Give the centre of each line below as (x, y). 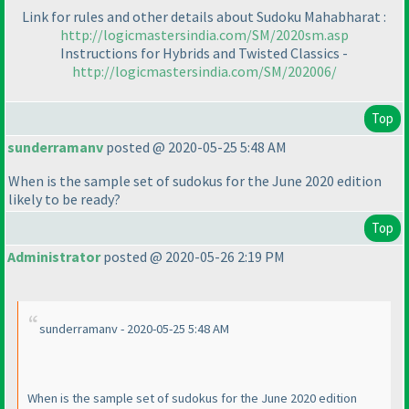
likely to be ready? (64, 199)
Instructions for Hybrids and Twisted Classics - (204, 53)
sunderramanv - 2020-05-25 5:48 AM (134, 329)
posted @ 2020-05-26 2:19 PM (193, 257)
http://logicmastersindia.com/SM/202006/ (204, 72)
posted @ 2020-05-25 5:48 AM (195, 147)
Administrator (54, 257)
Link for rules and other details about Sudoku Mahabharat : (204, 17)
